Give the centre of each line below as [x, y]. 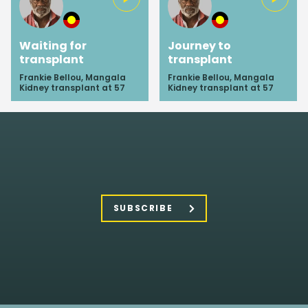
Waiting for [53, 45]
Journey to [199, 45]
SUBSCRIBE [143, 208]
